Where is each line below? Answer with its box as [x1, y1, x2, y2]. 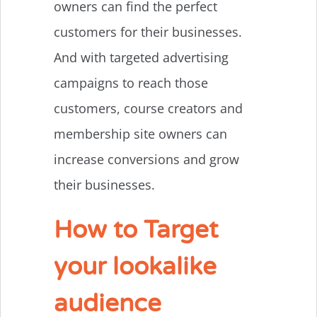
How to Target [54, 214, 218, 245]
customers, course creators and [54, 99, 243, 117]
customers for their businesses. [54, 23, 242, 40]
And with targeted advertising [54, 48, 229, 66]
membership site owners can [54, 125, 227, 142]
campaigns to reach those [54, 74, 208, 91]
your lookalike [54, 251, 217, 282]
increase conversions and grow [54, 150, 239, 168]
